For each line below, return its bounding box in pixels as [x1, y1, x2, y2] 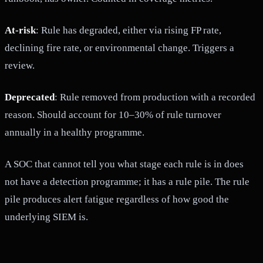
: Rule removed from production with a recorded [55, 91, 255, 103]
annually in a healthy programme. [5, 126, 144, 138]
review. [5, 59, 35, 71]
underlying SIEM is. [5, 211, 88, 222]
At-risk [5, 24, 36, 36]
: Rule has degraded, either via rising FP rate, [36, 24, 221, 36]
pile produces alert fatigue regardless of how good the [5, 193, 229, 205]
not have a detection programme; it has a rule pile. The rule [5, 176, 249, 187]
